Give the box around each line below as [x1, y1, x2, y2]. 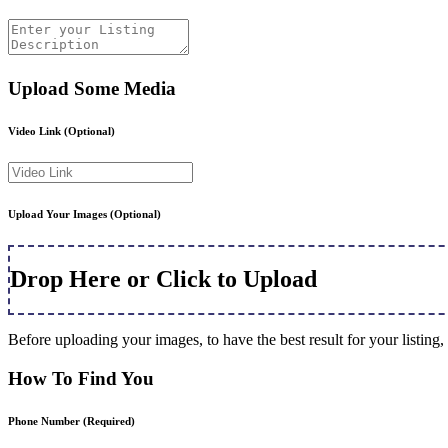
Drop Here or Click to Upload [10, 266, 317, 293]
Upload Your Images [8, 207, 110, 220]
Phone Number [8, 415, 83, 427]
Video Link [8, 124, 64, 137]
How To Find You [8, 368, 154, 390]
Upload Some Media [8, 77, 176, 99]
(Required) [83, 415, 135, 427]
